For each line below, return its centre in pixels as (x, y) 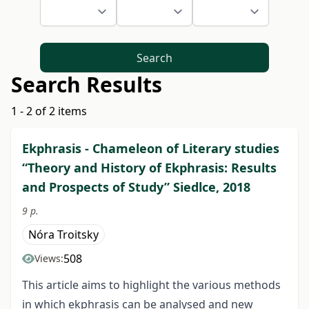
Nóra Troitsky (63, 235)
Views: (49, 259)
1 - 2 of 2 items (49, 111)
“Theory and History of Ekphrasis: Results (149, 168)
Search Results (87, 85)
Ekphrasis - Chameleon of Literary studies (151, 149)
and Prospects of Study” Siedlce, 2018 (136, 187)
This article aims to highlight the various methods (151, 285)
